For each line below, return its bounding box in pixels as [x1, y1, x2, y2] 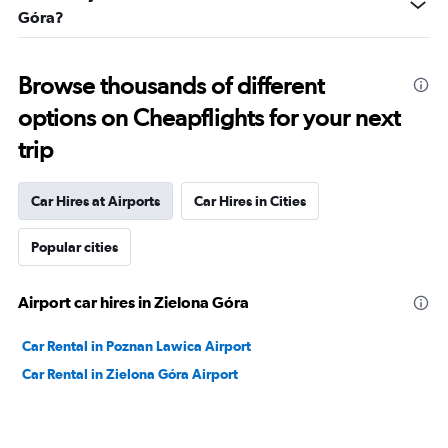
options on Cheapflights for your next [18, 103, 400, 132]
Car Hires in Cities [194, 193, 306, 209]
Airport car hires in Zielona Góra [18, 293, 249, 311]
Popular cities [31, 239, 118, 255]
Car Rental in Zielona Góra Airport [22, 366, 238, 382]
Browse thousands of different [18, 71, 324, 100]
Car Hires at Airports [31, 193, 160, 209]
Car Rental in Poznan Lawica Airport [22, 338, 251, 354]
